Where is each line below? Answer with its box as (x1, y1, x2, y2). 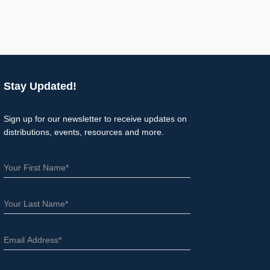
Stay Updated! (4, 80, 77, 92)
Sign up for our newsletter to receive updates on (4, 114, 187, 124)
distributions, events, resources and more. (4, 127, 164, 137)
